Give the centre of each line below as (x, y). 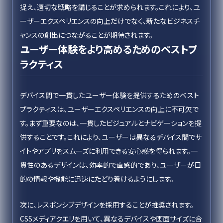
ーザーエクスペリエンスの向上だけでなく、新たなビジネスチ (110, 21)
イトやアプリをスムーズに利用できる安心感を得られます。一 (109, 151)
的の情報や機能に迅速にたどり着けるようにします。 (97, 179)
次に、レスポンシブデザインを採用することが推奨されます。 (107, 205)
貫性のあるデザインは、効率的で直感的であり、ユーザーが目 (111, 165)
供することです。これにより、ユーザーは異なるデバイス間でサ (111, 137)
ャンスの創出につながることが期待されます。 (86, 35)
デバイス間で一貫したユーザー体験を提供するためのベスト (110, 95)
